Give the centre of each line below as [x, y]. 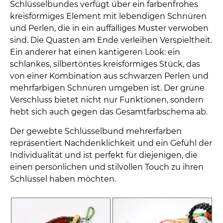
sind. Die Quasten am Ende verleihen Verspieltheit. [111, 40]
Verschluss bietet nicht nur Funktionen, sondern [107, 100]
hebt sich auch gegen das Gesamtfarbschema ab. [109, 112]
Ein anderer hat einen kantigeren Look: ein [95, 52]
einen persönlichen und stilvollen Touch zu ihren [107, 167]
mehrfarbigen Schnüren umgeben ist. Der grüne [107, 88]
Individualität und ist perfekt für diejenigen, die [104, 155]
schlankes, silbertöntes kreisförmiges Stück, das [105, 64]
